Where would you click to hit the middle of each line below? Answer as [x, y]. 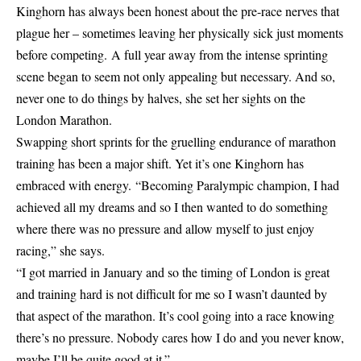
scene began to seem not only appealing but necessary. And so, [176, 76]
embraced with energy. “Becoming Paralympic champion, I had [178, 185]
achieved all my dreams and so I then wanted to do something [172, 207]
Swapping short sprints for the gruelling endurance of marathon [176, 141]
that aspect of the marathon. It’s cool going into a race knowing [175, 315]
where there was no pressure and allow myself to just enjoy [165, 228]
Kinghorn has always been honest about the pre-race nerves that [178, 11]
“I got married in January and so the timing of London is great [173, 272]
